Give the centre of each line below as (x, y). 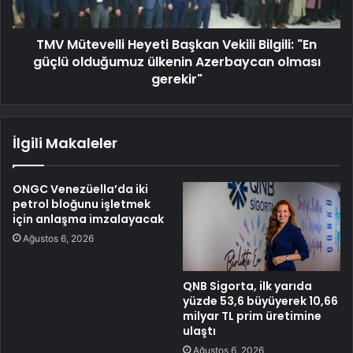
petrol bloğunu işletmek (82, 204)
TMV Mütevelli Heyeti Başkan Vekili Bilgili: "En (176, 45)
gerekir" (176, 80)
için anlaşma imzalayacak (88, 219)
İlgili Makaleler (65, 143)
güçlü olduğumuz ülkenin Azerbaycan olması (176, 62)
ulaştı (199, 331)
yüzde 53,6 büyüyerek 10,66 (260, 301)
